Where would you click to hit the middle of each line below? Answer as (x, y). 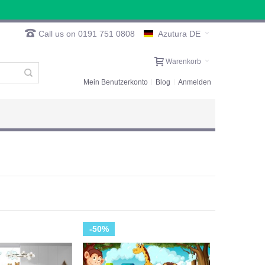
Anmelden (195, 82)
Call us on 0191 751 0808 (85, 34)
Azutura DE (179, 34)
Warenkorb (183, 61)
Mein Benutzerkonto (116, 82)
